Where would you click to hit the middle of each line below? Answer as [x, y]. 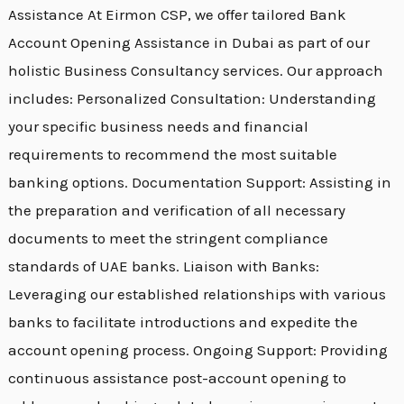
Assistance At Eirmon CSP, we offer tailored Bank [178, 15]
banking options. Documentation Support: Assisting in [200, 183]
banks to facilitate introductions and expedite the [184, 322]
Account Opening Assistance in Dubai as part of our [189, 43]
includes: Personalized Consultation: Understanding [193, 99]
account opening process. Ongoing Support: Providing [198, 350]
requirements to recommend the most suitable [173, 155]
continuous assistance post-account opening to [178, 378]
